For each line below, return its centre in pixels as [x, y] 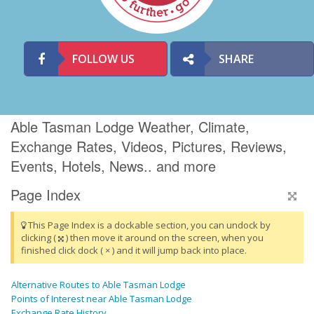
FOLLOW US [103, 59]
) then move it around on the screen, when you [164, 238]
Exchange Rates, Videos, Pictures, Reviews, [149, 146]
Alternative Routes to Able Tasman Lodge [98, 285]
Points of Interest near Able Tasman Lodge [102, 299]
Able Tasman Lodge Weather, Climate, [130, 127]
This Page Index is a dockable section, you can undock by [148, 225]
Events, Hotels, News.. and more [113, 166]
